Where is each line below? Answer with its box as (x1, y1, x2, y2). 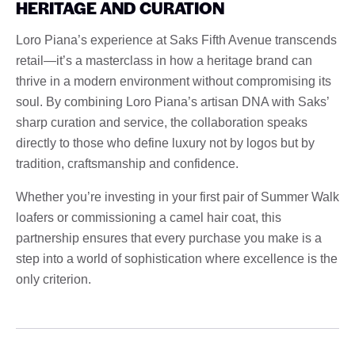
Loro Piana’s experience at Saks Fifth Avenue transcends (16, 32, 337, 47)
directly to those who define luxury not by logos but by (16, 136, 315, 150)
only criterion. (16, 272, 91, 286)
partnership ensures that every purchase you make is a (16, 231, 322, 245)
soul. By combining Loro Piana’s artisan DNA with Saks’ (16, 94, 329, 109)
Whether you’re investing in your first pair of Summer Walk (16, 189, 339, 204)
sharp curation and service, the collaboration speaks (16, 115, 307, 129)
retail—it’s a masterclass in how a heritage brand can (16, 53, 312, 67)
